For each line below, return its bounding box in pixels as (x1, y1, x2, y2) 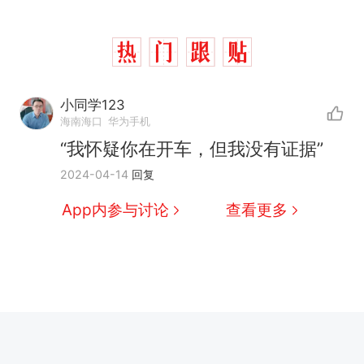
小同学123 (60, 96, 126, 113)
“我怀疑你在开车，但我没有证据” (60, 137, 324, 159)
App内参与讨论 (62, 200, 170, 220)
